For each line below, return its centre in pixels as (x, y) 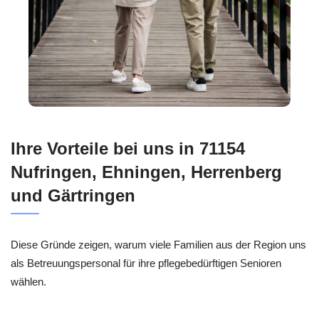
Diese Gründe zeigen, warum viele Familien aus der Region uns (158, 245)
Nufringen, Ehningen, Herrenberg (146, 172)
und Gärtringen (73, 196)
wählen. (28, 282)
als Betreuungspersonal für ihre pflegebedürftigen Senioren (146, 263)
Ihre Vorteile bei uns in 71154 (128, 149)
